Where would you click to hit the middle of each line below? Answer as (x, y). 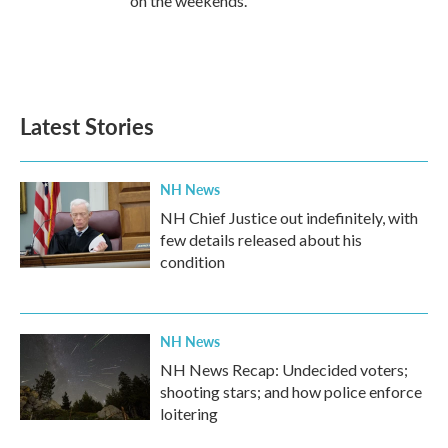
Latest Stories (87, 125)
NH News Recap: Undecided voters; (284, 369)
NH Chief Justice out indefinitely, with (289, 217)
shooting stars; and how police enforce (291, 391)
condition (192, 261)
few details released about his (261, 239)
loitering (189, 413)
